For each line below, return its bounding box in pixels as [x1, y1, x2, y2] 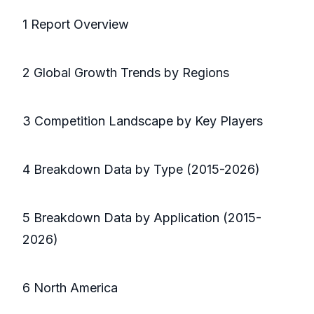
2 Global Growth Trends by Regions [22, 65, 229, 81]
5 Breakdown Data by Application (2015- [22, 210, 261, 226]
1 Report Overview [22, 17, 129, 32]
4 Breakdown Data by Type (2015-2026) [22, 162, 260, 177]
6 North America [22, 280, 118, 296]
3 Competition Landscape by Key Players [22, 114, 263, 129]
